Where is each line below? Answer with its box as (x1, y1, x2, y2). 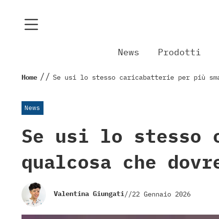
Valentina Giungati (54, 189, 124, 198)
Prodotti (158, 46, 201, 58)
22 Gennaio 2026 (132, 190, 191, 199)
